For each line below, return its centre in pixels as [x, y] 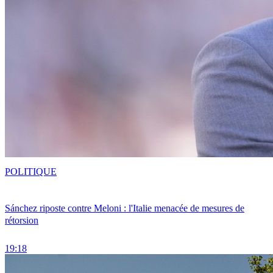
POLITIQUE [31, 171]
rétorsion [22, 221]
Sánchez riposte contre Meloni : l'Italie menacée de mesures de [125, 208]
